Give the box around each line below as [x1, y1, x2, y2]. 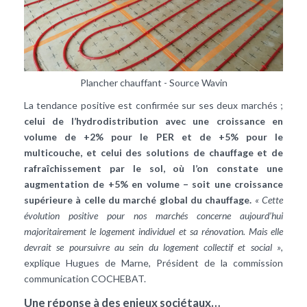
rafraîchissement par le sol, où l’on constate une [24, 162, 283, 174]
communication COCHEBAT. [24, 272, 146, 284]
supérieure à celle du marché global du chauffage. [24, 193, 255, 206]
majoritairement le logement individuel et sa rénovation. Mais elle [24, 225, 283, 237]
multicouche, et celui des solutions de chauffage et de [24, 146, 283, 158]
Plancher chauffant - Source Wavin [79, 76, 228, 88]
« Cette [254, 193, 284, 206]
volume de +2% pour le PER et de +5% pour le [24, 130, 283, 143]
